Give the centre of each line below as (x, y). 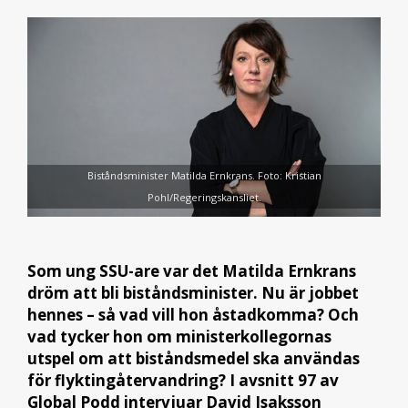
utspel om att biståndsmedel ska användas (194, 358)
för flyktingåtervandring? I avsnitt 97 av (183, 380)
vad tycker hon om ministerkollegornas (179, 336)
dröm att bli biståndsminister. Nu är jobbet (193, 292)
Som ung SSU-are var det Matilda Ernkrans (192, 270)
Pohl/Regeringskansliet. (204, 198)
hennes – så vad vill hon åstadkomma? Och (193, 314)
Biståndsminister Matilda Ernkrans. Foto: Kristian (204, 176)
